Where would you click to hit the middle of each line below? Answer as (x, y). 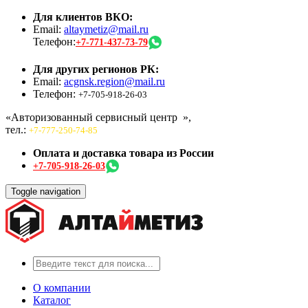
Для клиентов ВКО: (83, 17)
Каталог (52, 300)
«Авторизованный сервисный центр (93, 117)
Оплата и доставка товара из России (123, 153)
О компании (62, 288)
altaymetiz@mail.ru (106, 29)
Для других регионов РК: (96, 69)
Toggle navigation (46, 191)
